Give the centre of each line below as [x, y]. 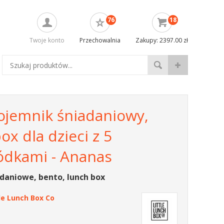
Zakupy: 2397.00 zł [162, 40]
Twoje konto [47, 40]
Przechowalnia [100, 40]
